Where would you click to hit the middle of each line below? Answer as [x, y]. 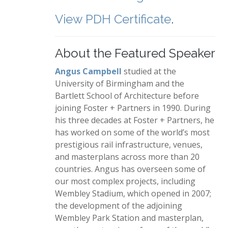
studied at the [150, 71]
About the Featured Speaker [135, 53]
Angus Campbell [88, 71]
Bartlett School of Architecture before [127, 96]
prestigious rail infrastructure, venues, [129, 145]
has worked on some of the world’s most [132, 132]
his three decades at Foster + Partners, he [135, 120]
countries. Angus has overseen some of [130, 169]
